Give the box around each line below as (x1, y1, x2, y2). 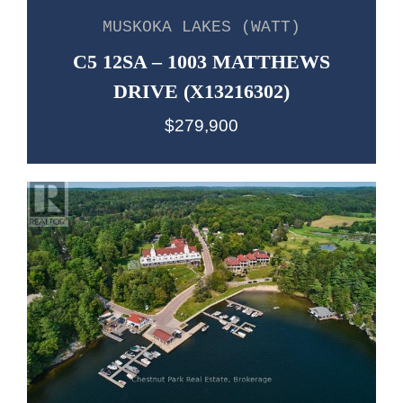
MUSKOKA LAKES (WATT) (103, 17, 300, 36)
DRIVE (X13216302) (113, 79, 290, 103)
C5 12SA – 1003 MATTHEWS (73, 49, 330, 73)
